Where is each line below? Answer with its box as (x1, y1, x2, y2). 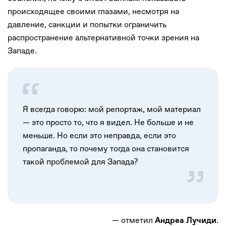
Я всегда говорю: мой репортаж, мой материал (23, 104, 201, 114)
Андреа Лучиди (153, 216, 216, 225)
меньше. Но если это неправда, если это (23, 130, 176, 140)
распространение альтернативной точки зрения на (8, 32, 199, 42)
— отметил (112, 215, 153, 225)
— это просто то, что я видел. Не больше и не (23, 117, 194, 127)
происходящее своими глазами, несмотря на (8, 6, 179, 16)
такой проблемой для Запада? (23, 156, 138, 166)
